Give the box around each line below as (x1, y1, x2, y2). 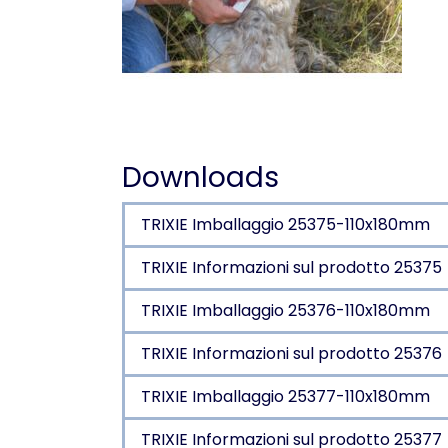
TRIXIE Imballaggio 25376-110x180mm (141, 299, 430, 322)
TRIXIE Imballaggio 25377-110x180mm (141, 385, 430, 408)
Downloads (122, 158, 279, 197)
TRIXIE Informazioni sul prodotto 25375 (141, 256, 442, 279)
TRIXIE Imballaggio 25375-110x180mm (141, 213, 430, 236)
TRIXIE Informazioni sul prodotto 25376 (141, 342, 442, 365)
